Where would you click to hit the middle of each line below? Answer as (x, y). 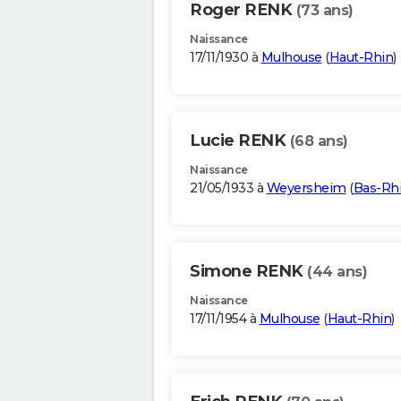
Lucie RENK (240, 141)
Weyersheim (306, 188)
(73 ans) (324, 11)
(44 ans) (337, 272)
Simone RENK (248, 272)
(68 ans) (319, 141)
